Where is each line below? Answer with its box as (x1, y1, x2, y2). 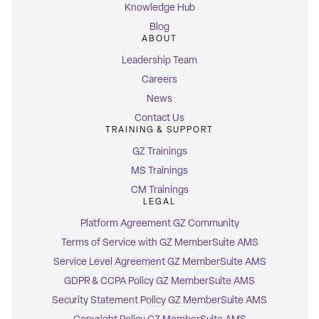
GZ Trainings (132, 145, 187, 158)
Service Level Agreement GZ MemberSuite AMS (53, 256, 266, 268)
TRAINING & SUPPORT (105, 125, 214, 135)
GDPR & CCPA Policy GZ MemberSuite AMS (64, 275, 255, 288)
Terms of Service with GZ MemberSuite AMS (61, 236, 258, 249)
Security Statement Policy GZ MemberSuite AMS (52, 294, 267, 307)
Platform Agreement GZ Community (80, 217, 239, 230)
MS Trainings (131, 164, 188, 177)
